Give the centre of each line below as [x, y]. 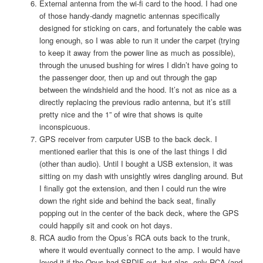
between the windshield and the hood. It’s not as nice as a [138, 89]
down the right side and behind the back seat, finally [127, 200]
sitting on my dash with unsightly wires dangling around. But [141, 176]
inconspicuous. [65, 126]
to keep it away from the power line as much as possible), [137, 52]
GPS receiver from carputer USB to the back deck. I [128, 139]
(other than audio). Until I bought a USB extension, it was [136, 163]
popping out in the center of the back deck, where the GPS [139, 213]
